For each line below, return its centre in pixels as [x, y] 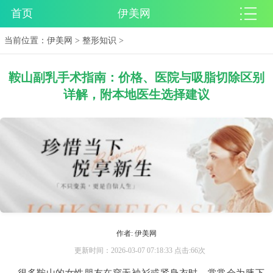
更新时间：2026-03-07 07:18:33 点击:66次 [140, 251]
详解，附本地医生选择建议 [136, 95]
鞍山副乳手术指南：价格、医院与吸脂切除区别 [136, 78]
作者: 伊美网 [136, 234]
